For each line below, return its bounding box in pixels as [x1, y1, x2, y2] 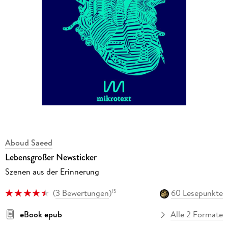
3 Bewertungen [55, 187, 109, 198]
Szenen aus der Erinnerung [5, 165, 99, 177]
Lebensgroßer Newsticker [5, 150, 97, 164]
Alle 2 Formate [170, 209, 223, 220]
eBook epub [19, 209, 62, 220]
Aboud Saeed [5, 136, 52, 148]
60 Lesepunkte [171, 187, 223, 198]
